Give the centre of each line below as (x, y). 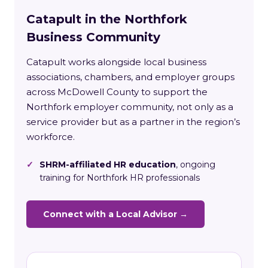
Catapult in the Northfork (107, 19)
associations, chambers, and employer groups (130, 77)
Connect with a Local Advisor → (115, 214)
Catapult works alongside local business (116, 62)
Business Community (93, 37)
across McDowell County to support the (117, 92)
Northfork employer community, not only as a (130, 106)
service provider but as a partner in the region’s (133, 121)
